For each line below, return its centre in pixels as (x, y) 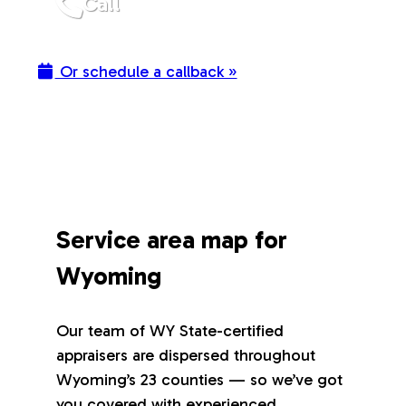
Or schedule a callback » (146, 72)
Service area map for (172, 239)
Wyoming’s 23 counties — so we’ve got (200, 380)
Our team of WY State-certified (170, 331)
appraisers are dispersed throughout (186, 356)
